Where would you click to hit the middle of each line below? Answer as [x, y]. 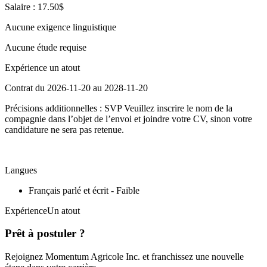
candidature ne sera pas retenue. [64, 129]
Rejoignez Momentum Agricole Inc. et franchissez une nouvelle [124, 256]
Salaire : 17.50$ [34, 7]
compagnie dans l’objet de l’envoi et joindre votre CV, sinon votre [128, 119]
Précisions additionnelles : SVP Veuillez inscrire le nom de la [119, 108]
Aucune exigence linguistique [60, 27]
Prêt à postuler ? [45, 234]
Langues [21, 170]
